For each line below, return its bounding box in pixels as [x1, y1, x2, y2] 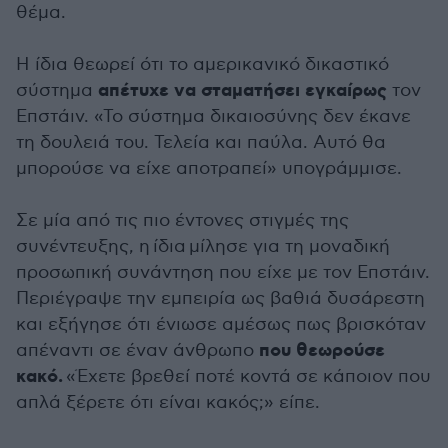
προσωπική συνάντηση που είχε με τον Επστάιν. [16, 262, 430, 283]
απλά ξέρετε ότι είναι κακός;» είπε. [16, 392, 320, 413]
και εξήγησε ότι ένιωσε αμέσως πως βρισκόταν [16, 314, 426, 335]
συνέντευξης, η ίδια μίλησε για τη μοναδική [16, 236, 390, 257]
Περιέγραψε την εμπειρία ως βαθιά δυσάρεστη [16, 288, 425, 309]
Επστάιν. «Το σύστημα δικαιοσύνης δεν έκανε [16, 106, 411, 127]
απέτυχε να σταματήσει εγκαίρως [98, 79, 387, 103]
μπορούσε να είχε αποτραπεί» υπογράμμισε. [16, 158, 402, 179]
